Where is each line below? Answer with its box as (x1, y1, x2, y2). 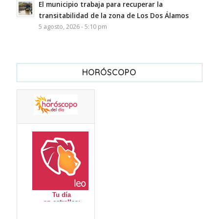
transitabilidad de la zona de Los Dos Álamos (38, 11, 189, 21)
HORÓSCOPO (82, 67, 137, 78)
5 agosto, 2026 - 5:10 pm (38, 22, 107, 31)
